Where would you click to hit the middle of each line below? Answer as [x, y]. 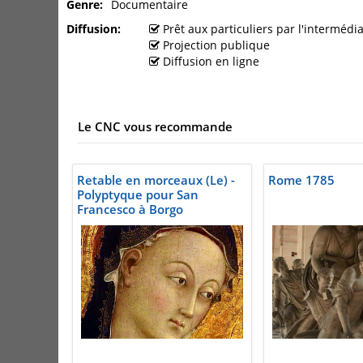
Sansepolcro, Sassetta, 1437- [160, 224]
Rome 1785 [301, 180]
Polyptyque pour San [138, 195]
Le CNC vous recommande [155, 127]
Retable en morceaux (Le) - [156, 180]
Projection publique [216, 45]
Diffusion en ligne [211, 62]
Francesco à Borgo [130, 209]
